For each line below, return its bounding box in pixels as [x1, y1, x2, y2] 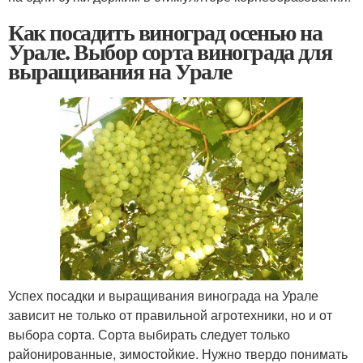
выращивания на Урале [8, 54, 232, 88]
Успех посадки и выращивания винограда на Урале [8, 285, 318, 305]
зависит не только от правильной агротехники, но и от [8, 305, 332, 324]
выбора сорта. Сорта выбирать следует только [8, 324, 290, 344]
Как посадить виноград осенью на [8, 15, 322, 49]
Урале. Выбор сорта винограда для [8, 35, 332, 69]
